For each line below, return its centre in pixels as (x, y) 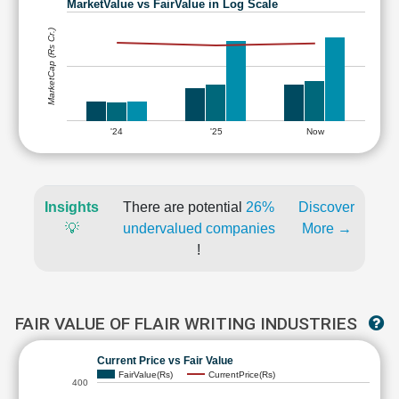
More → (326, 228)
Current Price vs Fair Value (165, 360)
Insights (72, 207)
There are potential (184, 207)
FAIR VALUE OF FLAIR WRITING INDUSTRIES (188, 324)
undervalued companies (199, 228)
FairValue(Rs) (146, 374)
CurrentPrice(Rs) (242, 374)
